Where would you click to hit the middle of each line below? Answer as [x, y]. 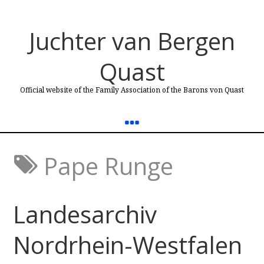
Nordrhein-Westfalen [127, 245]
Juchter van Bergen [132, 41]
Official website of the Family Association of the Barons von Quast [132, 90]
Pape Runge [106, 166]
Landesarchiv [85, 214]
